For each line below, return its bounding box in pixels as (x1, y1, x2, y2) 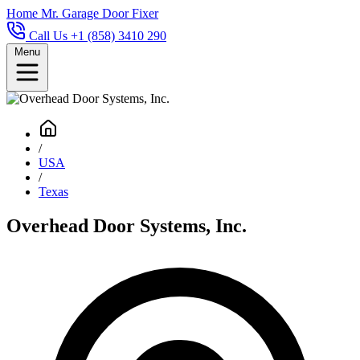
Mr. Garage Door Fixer (41, 6, 158, 20)
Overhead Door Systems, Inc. (6, 215, 247, 236)
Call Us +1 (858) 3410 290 (29, 29, 166, 43)
